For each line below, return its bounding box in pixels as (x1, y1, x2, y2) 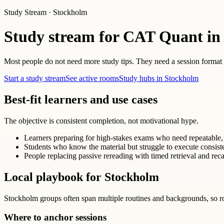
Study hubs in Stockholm (119, 73, 198, 82)
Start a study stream (4, 73, 65, 82)
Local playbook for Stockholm (4, 170, 159, 183)
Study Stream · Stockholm (4, 8, 87, 16)
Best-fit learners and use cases (4, 92, 157, 106)
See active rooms (65, 73, 119, 82)
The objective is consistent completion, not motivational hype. (4, 116, 198, 125)
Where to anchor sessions (4, 212, 106, 223)
